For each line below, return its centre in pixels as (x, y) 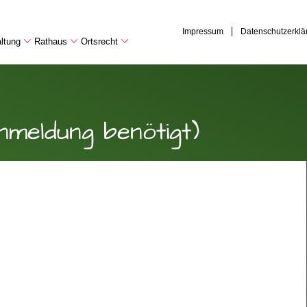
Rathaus (51, 41)
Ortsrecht (99, 41)
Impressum (203, 32)
